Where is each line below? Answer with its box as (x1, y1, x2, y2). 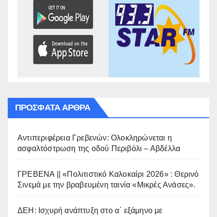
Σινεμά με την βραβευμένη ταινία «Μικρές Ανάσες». (17, 180, 196, 189)
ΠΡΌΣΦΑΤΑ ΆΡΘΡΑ (15, 102, 91, 113)
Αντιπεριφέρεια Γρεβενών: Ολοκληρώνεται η (17, 133, 172, 142)
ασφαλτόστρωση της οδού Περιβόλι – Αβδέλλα (17, 144, 181, 153)
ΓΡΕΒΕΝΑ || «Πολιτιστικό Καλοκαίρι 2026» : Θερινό (17, 170, 199, 178)
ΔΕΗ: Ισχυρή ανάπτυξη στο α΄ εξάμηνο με (17, 206, 163, 215)
